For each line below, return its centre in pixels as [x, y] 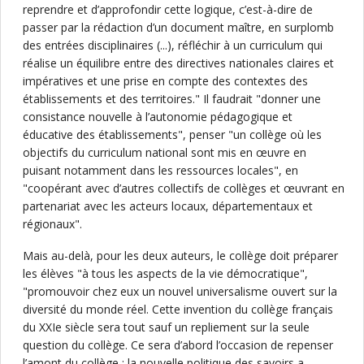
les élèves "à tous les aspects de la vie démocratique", [165, 273]
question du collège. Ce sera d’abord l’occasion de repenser [178, 345]
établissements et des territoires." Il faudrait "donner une [172, 99]
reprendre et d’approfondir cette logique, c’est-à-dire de [168, 9]
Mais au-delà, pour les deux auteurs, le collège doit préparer [180, 256]
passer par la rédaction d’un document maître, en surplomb [178, 27]
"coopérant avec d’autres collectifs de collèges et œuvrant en [184, 188]
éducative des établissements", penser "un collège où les [172, 134]
